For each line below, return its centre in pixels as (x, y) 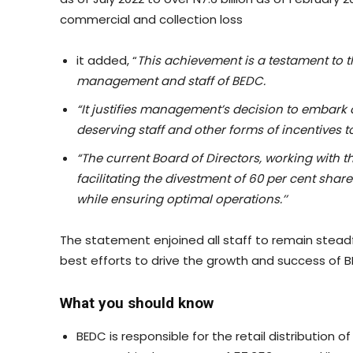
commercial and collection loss (151, 19)
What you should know (137, 303)
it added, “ (107, 60)
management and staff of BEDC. (171, 80)
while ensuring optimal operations (178, 199)
